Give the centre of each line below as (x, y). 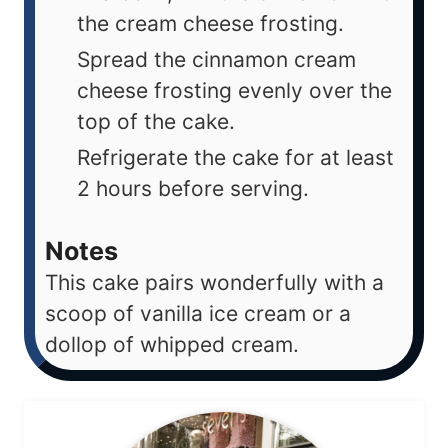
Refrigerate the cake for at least (235, 158)
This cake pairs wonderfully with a (214, 282)
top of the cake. (156, 122)
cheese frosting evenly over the (234, 91)
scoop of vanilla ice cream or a (198, 313)
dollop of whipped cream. (172, 344)
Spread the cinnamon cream (216, 60)
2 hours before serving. (193, 189)
